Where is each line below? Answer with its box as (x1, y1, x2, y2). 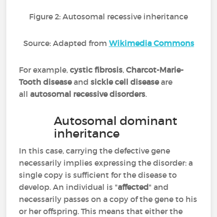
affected (118, 182, 149, 192)
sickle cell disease (91, 77, 159, 87)
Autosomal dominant (54, 114, 178, 128)
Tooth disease (19, 77, 72, 87)
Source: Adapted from (23, 38, 109, 48)
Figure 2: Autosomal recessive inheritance (29, 12, 188, 21)
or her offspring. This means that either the (19, 206, 183, 216)
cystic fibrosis (70, 65, 123, 75)
